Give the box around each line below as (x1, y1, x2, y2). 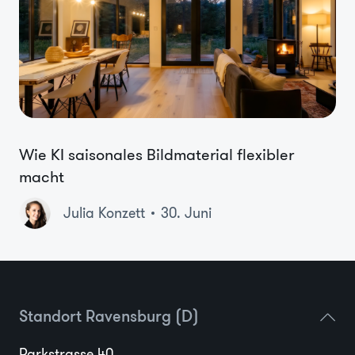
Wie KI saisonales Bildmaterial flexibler (19, 143, 294, 166)
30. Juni (161, 202, 212, 223)
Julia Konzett (63, 202, 145, 223)
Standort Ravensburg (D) (19, 310, 199, 326)
